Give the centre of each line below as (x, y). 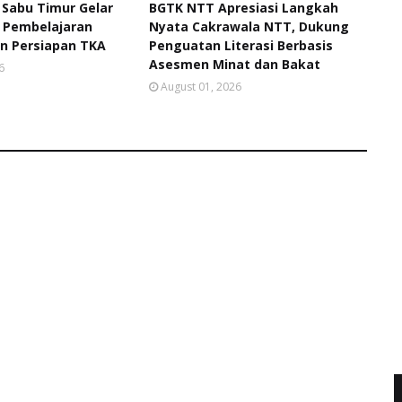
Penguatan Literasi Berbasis (240, 45)
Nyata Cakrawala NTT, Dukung (249, 26)
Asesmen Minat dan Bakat (234, 64)
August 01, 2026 (201, 87)
